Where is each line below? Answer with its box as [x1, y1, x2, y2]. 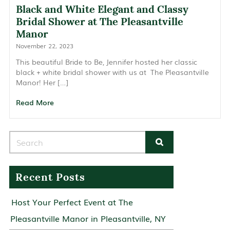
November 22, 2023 [15, 41, 73, 50]
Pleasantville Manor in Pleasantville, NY [10, 212, 166, 224]
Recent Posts [15, 170, 85, 184]
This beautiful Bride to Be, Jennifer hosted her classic [15, 56, 197, 67]
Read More [15, 96, 54, 108]
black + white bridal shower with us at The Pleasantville [15, 66, 209, 77]
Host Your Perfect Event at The [11, 195, 133, 208]
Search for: [8, 130, 51, 143]
